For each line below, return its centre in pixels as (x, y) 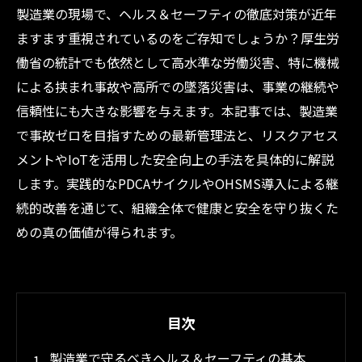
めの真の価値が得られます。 (99, 232)
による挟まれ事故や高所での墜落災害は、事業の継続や (178, 86)
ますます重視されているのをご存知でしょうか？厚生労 (178, 38)
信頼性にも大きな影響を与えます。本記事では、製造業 (177, 111)
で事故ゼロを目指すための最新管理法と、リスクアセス (177, 135)
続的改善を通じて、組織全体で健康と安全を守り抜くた (177, 208)
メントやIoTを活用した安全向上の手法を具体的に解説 (175, 159)
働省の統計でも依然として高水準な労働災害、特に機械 (178, 62)
